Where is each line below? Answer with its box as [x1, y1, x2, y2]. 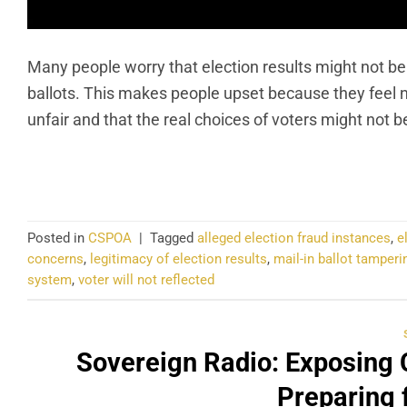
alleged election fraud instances [197, 230, 391, 247]
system [27, 272, 72, 289]
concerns [27, 251, 84, 268]
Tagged [150, 230, 197, 247]
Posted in [27, 230, 88, 247]
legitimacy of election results [90, 251, 267, 268]
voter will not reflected [78, 272, 214, 289]
